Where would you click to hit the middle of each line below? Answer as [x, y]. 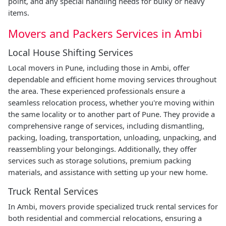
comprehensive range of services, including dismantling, [106, 125]
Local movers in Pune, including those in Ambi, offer [99, 67]
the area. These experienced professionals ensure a [97, 91]
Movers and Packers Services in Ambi [105, 33]
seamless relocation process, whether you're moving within [111, 102]
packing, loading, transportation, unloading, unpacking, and [112, 137]
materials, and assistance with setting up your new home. [108, 172]
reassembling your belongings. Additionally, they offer [102, 149]
